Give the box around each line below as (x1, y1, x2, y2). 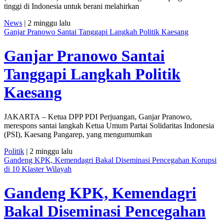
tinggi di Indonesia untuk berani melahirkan (4, 1, 139, 10)
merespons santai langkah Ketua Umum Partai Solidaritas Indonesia (4, 121, 214, 130)
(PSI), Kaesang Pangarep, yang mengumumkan (4, 130, 152, 139)
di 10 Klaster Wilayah (4, 164, 72, 173)
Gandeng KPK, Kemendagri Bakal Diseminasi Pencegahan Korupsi (4, 155, 217, 164)
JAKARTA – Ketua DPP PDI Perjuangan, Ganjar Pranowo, (4, 112, 192, 121)
